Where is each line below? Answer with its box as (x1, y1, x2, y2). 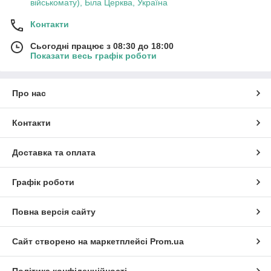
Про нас (12, 88, 46, 99)
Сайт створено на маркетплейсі (12, 237, 150, 247)
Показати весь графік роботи (30, 51, 157, 61)
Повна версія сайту (12, 207, 96, 217)
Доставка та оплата (12, 148, 96, 158)
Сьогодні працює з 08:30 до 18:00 (30, 41, 174, 51)
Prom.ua (150, 237, 184, 247)
